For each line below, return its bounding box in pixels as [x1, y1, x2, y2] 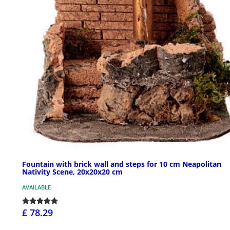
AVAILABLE [22, 183, 51, 191]
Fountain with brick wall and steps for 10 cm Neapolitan [22, 159, 221, 169]
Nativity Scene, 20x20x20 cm [22, 167, 123, 177]
